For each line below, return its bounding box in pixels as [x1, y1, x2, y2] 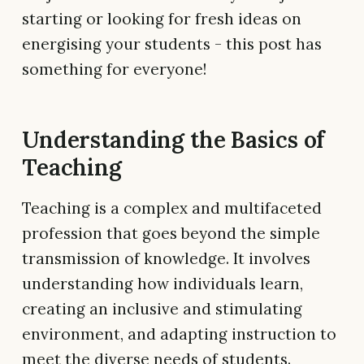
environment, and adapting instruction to [22, 323, 336, 344]
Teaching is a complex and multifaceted [22, 197, 322, 218]
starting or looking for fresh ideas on [22, 8, 301, 28]
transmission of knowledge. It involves [22, 248, 310, 268]
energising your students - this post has [22, 33, 322, 54]
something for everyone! [22, 58, 206, 79]
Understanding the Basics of [22, 124, 326, 154]
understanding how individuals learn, [22, 273, 303, 293]
